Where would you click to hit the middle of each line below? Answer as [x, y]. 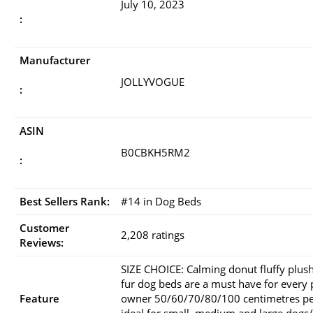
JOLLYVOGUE [153, 81]
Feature [39, 298]
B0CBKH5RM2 [155, 152]
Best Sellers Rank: [65, 201]
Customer [44, 227]
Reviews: [42, 242]
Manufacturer [55, 60]
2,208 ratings [153, 234]
